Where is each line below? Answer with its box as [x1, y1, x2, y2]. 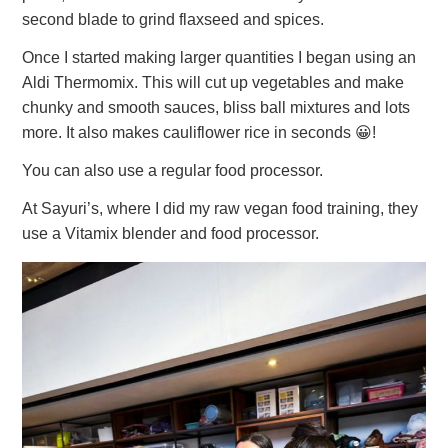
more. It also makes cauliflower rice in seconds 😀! [22, 124, 377, 142]
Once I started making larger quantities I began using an [22, 49, 417, 67]
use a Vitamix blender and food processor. [22, 224, 320, 242]
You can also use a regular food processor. [22, 162, 328, 179]
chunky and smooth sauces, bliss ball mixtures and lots [22, 99, 411, 117]
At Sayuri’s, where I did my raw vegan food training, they [22, 199, 419, 217]
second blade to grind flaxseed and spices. [22, 11, 325, 29]
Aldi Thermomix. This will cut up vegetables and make [22, 74, 405, 92]
